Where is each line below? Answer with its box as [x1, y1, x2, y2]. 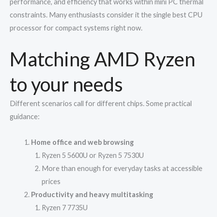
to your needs [10, 73, 123, 96]
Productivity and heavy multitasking [31, 190, 153, 199]
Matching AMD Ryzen [10, 47, 195, 71]
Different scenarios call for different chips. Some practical [10, 99, 192, 108]
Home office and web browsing [31, 138, 134, 146]
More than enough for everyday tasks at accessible [41, 164, 202, 172]
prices [41, 177, 61, 186]
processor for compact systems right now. [10, 23, 142, 32]
